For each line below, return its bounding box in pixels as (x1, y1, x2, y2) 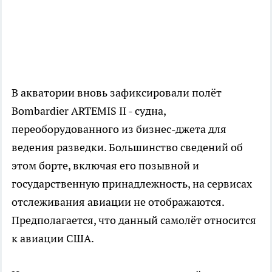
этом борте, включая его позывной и (12, 158, 199, 173)
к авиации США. (12, 231, 94, 246)
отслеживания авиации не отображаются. (12, 195, 224, 209)
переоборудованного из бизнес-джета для (12, 122, 226, 137)
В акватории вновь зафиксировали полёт (12, 86, 222, 100)
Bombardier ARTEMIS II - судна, (12, 104, 166, 118)
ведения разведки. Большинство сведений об (12, 140, 243, 155)
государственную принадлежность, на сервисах (12, 177, 252, 191)
